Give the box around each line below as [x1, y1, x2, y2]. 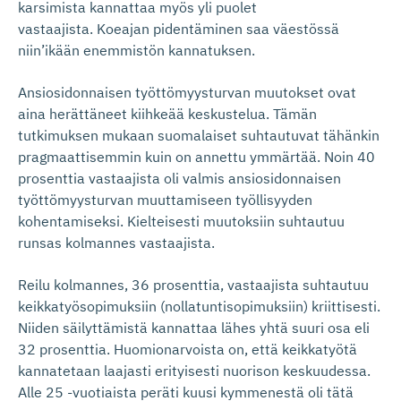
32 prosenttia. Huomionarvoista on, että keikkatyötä [18, 340, 357, 358]
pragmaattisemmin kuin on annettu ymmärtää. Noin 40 [18, 148, 375, 166]
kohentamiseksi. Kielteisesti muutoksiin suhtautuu [18, 212, 345, 230]
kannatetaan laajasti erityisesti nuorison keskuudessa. [18, 362, 371, 380]
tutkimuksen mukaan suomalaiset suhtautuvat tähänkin [18, 126, 380, 144]
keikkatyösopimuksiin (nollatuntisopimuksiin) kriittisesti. [18, 297, 380, 315]
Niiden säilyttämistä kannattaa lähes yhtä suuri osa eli [18, 319, 370, 337]
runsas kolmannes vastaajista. [18, 234, 215, 252]
